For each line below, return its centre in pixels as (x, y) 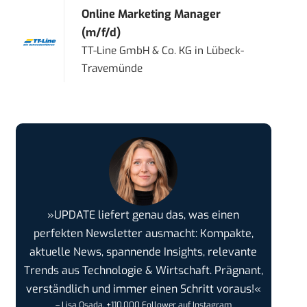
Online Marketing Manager (151, 14)
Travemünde (112, 69)
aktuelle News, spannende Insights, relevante (144, 252)
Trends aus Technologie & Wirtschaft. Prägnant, (143, 271)
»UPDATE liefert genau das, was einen (144, 215)
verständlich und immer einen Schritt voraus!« (143, 289)
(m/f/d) (101, 33)
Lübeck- (225, 51)
